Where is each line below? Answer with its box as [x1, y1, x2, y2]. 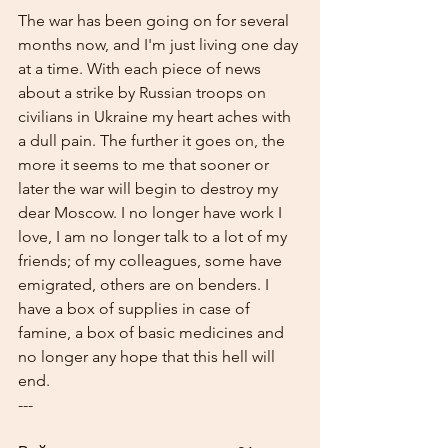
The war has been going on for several [18, 11, 293, 30]
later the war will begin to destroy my [18, 179, 282, 198]
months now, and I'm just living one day [18, 35, 302, 54]
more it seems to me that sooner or [18, 155, 273, 174]
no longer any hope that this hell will [18, 347, 279, 366]
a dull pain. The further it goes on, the [18, 131, 289, 150]
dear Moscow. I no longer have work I [18, 203, 286, 222]
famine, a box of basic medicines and [18, 323, 288, 342]
